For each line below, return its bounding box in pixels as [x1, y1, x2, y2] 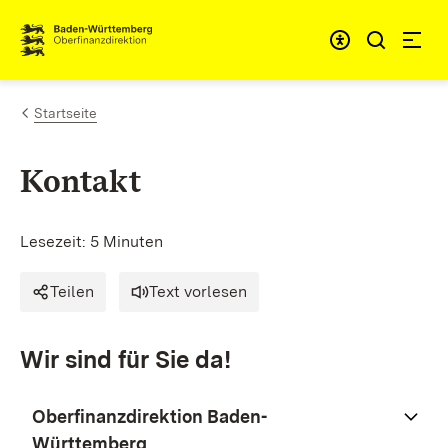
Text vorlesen [149, 282, 247, 301]
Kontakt [20, 161, 141, 200]
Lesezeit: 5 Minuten [20, 232, 163, 251]
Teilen [50, 282, 94, 301]
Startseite [34, 105, 97, 121]
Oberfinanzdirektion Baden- [32, 406, 267, 427]
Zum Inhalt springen [50, 21, 214, 42]
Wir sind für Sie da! [20, 345, 231, 374]
